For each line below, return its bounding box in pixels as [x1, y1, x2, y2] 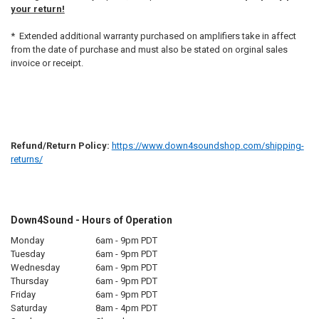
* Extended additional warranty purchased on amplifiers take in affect [10, 31, 296, 42]
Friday [10, 288, 36, 300]
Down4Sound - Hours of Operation [10, 214, 172, 226]
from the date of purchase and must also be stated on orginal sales [10, 44, 288, 56]
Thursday [10, 275, 48, 286]
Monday [10, 234, 44, 246]
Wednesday [10, 261, 60, 273]
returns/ [10, 153, 43, 164]
